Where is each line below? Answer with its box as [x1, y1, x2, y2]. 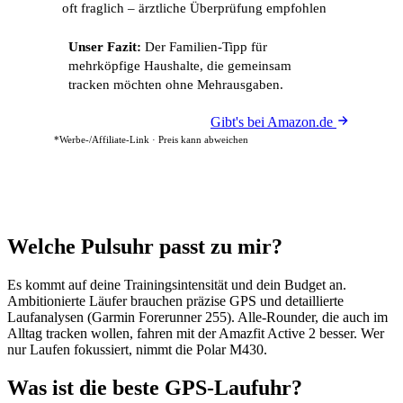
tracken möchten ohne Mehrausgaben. [68, 77, 283, 92]
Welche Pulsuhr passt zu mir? [7, 235, 282, 258]
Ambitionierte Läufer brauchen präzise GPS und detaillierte [7, 292, 344, 309]
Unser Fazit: [68, 40, 141, 54]
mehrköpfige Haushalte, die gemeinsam [68, 58, 291, 73]
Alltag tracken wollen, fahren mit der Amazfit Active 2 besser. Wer [7, 325, 384, 341]
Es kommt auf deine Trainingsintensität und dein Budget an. [7, 276, 346, 292]
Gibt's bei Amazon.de [210, 114, 336, 130]
